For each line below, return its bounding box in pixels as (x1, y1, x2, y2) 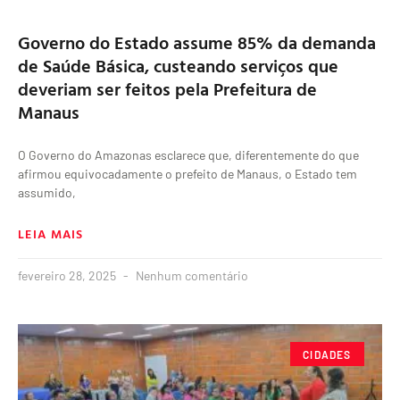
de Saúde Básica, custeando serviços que (18, 52, 338, 79)
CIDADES (303, 347, 352, 361)
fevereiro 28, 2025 (18, 268, 119, 284)
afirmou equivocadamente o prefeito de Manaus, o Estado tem (18, 166, 357, 182)
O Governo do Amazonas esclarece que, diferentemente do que (18, 147, 359, 163)
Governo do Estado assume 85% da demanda (18, 29, 376, 56)
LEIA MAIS (18, 224, 84, 244)
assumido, (18, 185, 76, 201)
